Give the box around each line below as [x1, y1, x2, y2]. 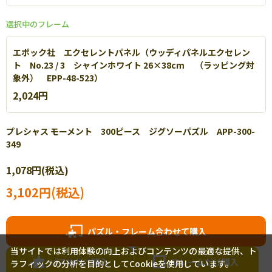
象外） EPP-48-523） [13, 72, 103, 84]
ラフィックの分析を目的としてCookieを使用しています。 [10, 257, 234, 270]
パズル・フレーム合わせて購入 [87, 225, 206, 237]
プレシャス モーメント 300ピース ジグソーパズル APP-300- [6, 125, 255, 138]
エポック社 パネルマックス [13, 146, 123, 159]
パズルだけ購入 [49, 255, 109, 268]
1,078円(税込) [6, 163, 69, 178]
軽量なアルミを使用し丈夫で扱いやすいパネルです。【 [13, 169, 209, 181]
